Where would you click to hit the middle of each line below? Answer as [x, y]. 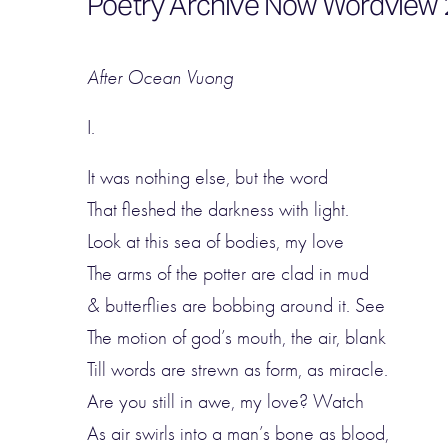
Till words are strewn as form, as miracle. [237, 369]
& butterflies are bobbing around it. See [236, 305]
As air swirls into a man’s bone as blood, [238, 433]
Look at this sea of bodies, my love [215, 241]
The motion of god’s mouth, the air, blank [236, 337]
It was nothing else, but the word [207, 177]
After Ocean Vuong [160, 77]
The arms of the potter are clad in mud [228, 273]
